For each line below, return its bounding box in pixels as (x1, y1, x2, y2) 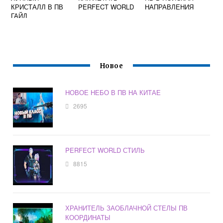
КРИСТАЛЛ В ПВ (11, 2, 64, 11)
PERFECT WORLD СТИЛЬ (65, 145, 145, 155)
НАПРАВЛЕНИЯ (145, 2, 194, 11)
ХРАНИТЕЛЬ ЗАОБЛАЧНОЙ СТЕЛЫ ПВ (65, 203, 188, 213)
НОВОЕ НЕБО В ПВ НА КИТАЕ (65, 88, 161, 98)
